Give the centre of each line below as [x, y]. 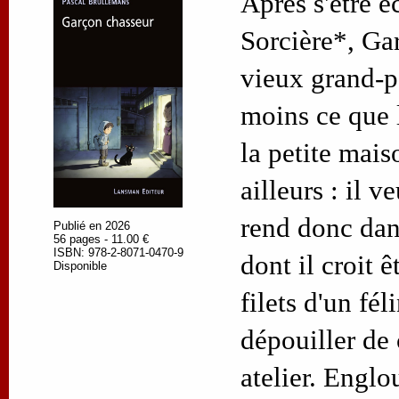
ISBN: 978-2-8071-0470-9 [118, 252]
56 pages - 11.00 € [101, 239]
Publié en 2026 [92, 225]
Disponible [80, 265]
